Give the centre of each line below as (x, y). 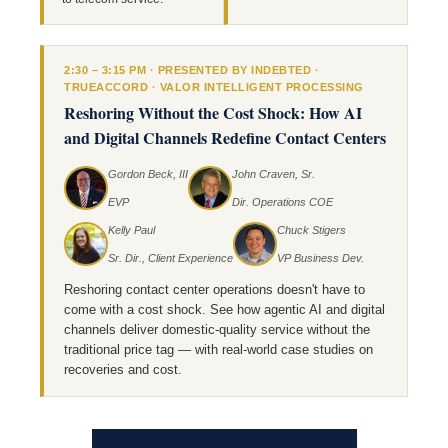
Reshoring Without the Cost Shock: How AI (213, 112)
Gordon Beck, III (148, 174)
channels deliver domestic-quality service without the (217, 329)
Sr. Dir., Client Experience (170, 258)
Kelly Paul (131, 230)
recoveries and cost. (123, 369)
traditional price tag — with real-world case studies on (218, 349)
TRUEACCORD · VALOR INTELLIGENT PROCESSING (214, 87)
